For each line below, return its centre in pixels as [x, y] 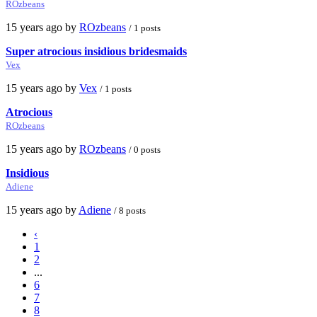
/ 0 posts [145, 149]
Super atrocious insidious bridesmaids [96, 51]
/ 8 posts [130, 210]
